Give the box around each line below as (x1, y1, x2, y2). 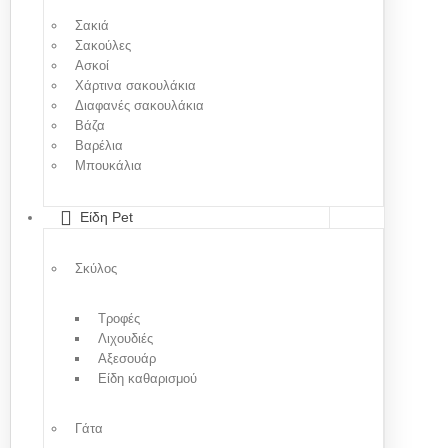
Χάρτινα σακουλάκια (75, 77, 196, 93)
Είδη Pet (80, 208, 133, 225)
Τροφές (98, 310, 140, 326)
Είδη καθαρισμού (98, 370, 197, 386)
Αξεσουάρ (98, 350, 156, 366)
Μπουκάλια (75, 157, 142, 173)
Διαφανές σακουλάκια (75, 97, 204, 113)
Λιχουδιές (98, 330, 153, 346)
